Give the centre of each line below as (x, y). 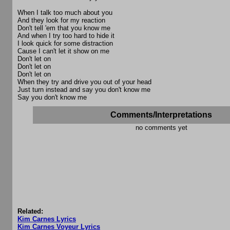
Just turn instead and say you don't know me (84, 90)
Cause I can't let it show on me (63, 51)
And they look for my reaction (61, 21)
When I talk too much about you (65, 13)
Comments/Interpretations (161, 115)
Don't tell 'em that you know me (64, 28)
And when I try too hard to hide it (66, 36)
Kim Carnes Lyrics (47, 219)
